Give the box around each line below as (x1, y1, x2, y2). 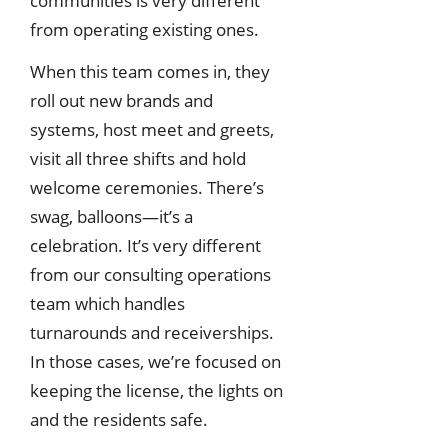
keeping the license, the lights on (30, 379, 283, 403)
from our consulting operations (30, 263, 271, 287)
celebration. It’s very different (30, 234, 261, 258)
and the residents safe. (30, 408, 208, 432)
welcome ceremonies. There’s (30, 176, 264, 200)
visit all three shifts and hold (30, 147, 246, 171)
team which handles (30, 292, 185, 316)
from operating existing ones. (30, 18, 259, 42)
